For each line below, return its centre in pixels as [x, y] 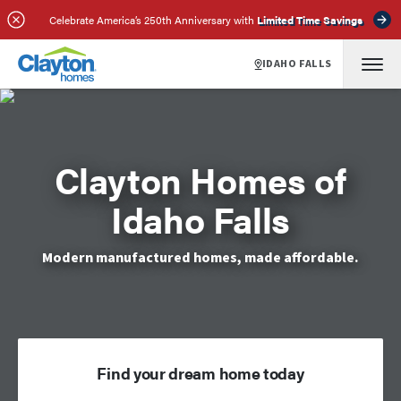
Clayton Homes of [200, 179]
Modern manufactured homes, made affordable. [200, 258]
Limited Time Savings [309, 20]
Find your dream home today [200, 373]
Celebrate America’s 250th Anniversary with [151, 20]
